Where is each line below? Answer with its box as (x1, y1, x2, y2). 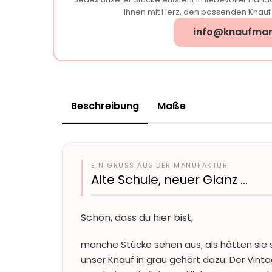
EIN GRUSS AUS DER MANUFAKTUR (91, 160, 223, 170)
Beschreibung (71, 99, 139, 113)
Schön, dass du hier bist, (81, 211, 193, 225)
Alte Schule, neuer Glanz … (91, 171, 248, 188)
